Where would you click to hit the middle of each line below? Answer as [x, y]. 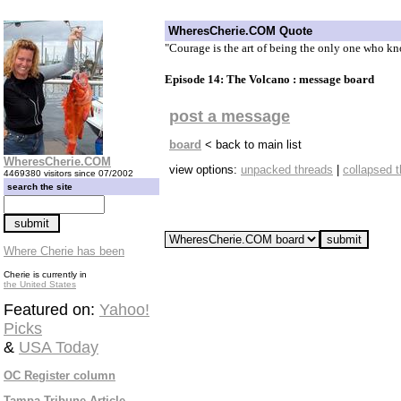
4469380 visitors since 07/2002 [68, 173]
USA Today [59, 347]
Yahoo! [124, 310]
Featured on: [51, 310]
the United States [40, 284]
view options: [205, 170]
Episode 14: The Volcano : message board [269, 79]
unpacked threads [287, 170]
